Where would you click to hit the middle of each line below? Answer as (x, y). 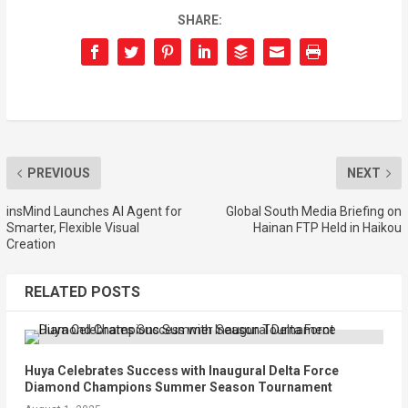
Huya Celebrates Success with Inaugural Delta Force (181, 371)
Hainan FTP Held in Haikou (328, 228)
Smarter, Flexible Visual (72, 228)
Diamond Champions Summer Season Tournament (178, 388)
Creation (31, 245)
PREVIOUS (58, 173)
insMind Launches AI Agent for (94, 212)
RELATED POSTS (82, 292)
